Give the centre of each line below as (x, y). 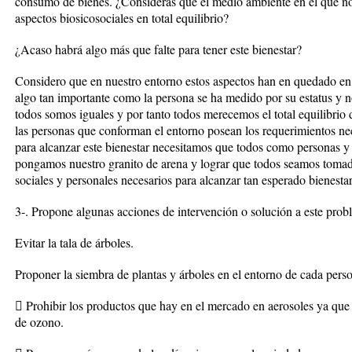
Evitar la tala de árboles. (74, 242)
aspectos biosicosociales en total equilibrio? (122, 18)
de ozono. (39, 322)
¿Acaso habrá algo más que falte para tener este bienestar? (158, 49)
